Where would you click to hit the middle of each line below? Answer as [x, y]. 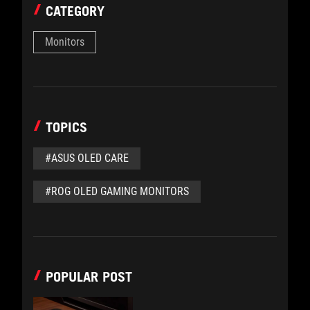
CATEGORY [75, 11]
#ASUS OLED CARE [87, 158]
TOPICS [66, 127]
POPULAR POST [89, 276]
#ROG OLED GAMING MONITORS [117, 191]
